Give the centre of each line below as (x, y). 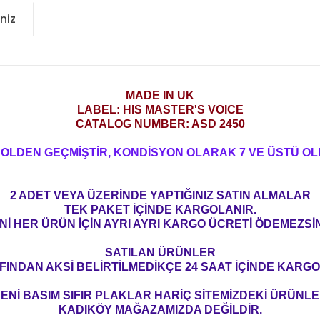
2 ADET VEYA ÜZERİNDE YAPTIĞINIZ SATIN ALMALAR (160, 195)
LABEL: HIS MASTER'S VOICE (160, 110)
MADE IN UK (160, 95)
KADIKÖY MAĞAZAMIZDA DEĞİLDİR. (160, 310)
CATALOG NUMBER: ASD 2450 (160, 124)
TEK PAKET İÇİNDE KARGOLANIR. (160, 210)
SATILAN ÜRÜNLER (160, 252)
